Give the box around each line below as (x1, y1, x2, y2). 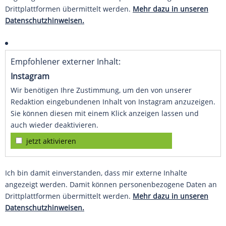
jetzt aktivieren (26, 136, 76, 146)
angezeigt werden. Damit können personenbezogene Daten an (5, 180, 217, 190)
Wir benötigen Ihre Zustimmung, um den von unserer (11, 85, 192, 95)
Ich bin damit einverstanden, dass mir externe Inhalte (5, 168, 187, 178)
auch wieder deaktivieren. (11, 120, 98, 130)
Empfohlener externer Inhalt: (11, 56, 121, 68)
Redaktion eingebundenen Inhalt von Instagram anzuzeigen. (11, 97, 215, 107)
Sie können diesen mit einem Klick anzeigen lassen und (11, 108, 199, 119)
